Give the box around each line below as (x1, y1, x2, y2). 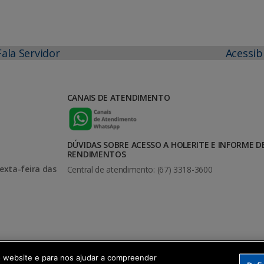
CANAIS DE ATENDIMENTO (67, 92, 170, 104)
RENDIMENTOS (67, 148, 126, 160)
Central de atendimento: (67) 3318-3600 (67, 164, 213, 176)
